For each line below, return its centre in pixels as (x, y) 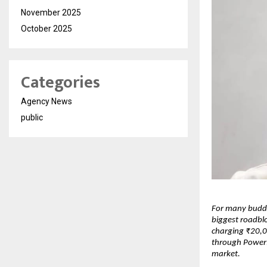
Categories (60, 82)
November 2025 (51, 12)
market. (226, 254)
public (32, 117)
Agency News (46, 101)
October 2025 (46, 28)
